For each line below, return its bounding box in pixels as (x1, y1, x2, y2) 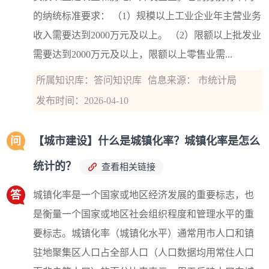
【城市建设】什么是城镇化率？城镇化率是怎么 (33, 135, 260, 148)
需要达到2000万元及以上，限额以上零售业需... (33, 49, 232, 60)
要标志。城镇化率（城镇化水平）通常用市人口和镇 (33, 228, 254, 239)
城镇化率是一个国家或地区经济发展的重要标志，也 (33, 190, 254, 201)
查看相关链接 (101, 162, 156, 172)
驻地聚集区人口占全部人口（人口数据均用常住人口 (33, 247, 254, 258)
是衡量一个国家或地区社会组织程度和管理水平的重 (33, 209, 254, 220)
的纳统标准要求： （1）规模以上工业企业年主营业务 (33, 11, 261, 22)
